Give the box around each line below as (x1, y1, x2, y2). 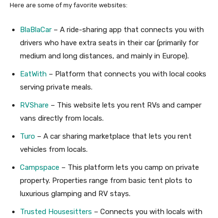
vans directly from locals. (20, 113, 104, 123)
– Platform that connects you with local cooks (47, 69, 206, 78)
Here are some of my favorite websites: (10, 1, 127, 9)
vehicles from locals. (20, 145, 88, 154)
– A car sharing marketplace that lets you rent (35, 131, 192, 141)
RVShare (20, 100, 49, 109)
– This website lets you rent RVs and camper (49, 100, 201, 109)
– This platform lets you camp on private (59, 163, 199, 172)
